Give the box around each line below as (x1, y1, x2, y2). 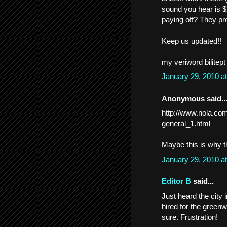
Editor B (162, 177, 191, 185)
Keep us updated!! (162, 36, 221, 45)
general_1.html (162, 119, 210, 128)
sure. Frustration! (162, 212, 218, 221)
